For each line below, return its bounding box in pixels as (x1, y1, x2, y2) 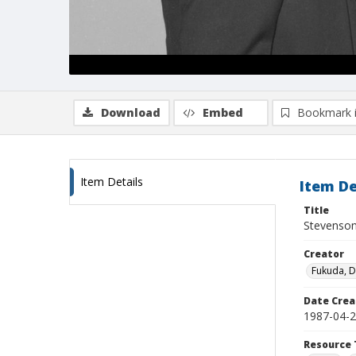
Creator (304, 247, 344, 261)
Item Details (80, 174, 143, 189)
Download (101, 105, 161, 120)
